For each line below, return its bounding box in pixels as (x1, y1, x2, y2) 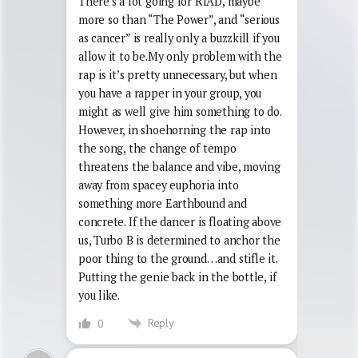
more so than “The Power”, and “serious (78, 11, 280, 27)
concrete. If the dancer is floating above (78, 213, 282, 229)
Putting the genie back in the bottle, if (78, 268, 276, 284)
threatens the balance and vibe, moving (78, 158, 280, 174)
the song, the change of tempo (78, 140, 237, 156)
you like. (78, 287, 121, 303)
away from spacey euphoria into (78, 177, 239, 193)
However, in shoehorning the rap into (78, 121, 272, 137)
